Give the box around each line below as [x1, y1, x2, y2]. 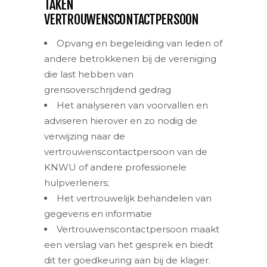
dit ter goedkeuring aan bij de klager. [44, 254, 210, 266]
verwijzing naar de [44, 131, 125, 142]
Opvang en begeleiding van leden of [57, 38, 222, 49]
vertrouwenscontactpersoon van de [44, 146, 207, 157]
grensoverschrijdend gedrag [44, 84, 171, 95]
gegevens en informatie [44, 208, 152, 219]
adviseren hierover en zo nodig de [44, 115, 197, 126]
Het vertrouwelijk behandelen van [57, 193, 212, 204]
